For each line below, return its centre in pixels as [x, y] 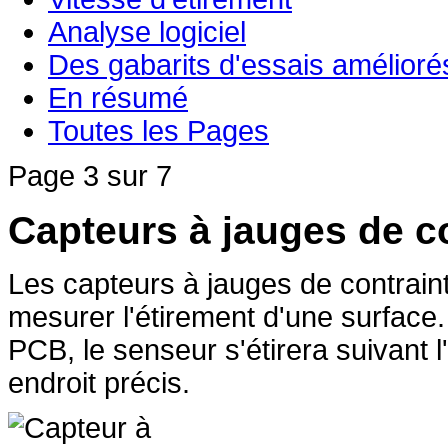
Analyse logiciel [147, 32]
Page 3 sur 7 [90, 176]
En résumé [118, 98]
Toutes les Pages [158, 131]
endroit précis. [99, 382]
